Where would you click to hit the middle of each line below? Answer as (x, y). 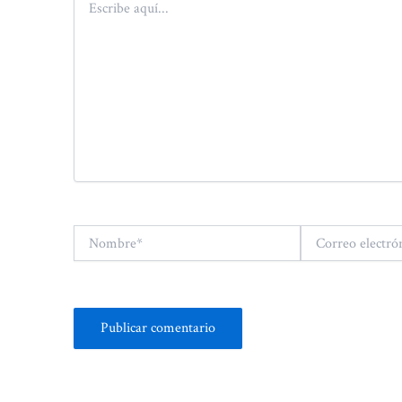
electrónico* (330, 252)
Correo (317, 234)
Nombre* (96, 234)
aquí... (87, 13)
